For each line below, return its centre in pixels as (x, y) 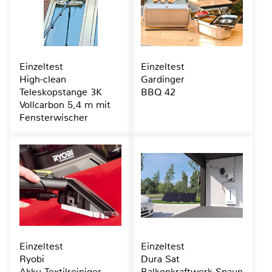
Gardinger (162, 79)
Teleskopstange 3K (61, 92)
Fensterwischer (54, 117)
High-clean (43, 79)
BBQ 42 (158, 92)
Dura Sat (160, 259)
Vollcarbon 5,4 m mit (65, 104)
